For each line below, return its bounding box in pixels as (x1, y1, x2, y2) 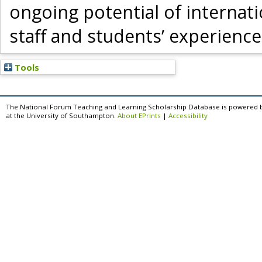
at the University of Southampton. (6, 111, 118, 120)
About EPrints (118, 111, 161, 120)
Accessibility (168, 111, 208, 120)
